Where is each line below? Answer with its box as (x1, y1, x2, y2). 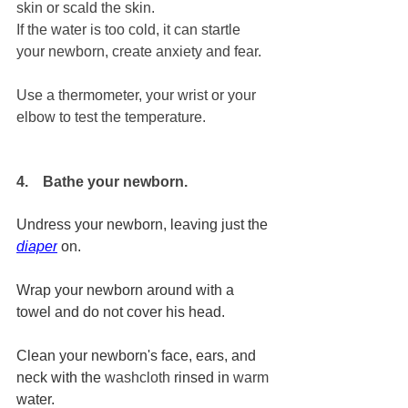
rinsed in (170, 370, 233, 386)
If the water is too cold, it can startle (16, 22, 244, 38)
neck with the (16, 370, 105, 386)
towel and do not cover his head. (16, 304, 225, 321)
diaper (16, 239, 57, 255)
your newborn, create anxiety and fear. (16, 44, 261, 60)
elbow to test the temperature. (16, 109, 206, 126)
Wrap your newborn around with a (16, 282, 238, 299)
